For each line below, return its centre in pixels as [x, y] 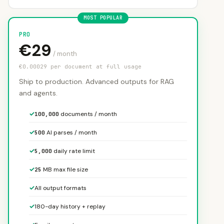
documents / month [88, 114]
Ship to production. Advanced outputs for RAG [96, 81]
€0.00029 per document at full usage [80, 66]
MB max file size [65, 169]
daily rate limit [73, 151]
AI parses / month [71, 132]
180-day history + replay [70, 206]
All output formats [60, 188]
